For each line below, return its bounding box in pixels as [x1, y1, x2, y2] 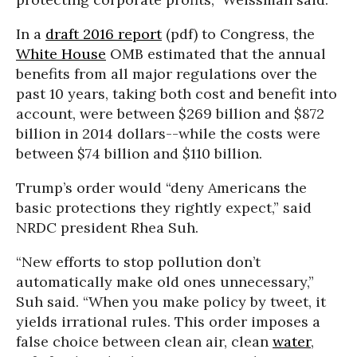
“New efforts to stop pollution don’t [16, 253, 261, 271]
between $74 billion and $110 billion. [16, 144, 262, 163]
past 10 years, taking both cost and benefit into [16, 84, 337, 103]
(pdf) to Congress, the [162, 25, 315, 43]
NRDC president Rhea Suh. [16, 218, 198, 237]
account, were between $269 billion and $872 [16, 104, 324, 123]
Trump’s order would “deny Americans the [16, 178, 307, 197]
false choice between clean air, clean [16, 332, 273, 351]
